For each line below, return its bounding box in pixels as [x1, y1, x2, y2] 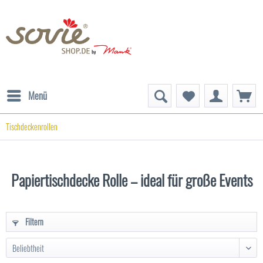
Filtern [23, 215, 43, 228]
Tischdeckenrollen [6, 120, 58, 133]
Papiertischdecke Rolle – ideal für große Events [11, 168, 252, 191]
